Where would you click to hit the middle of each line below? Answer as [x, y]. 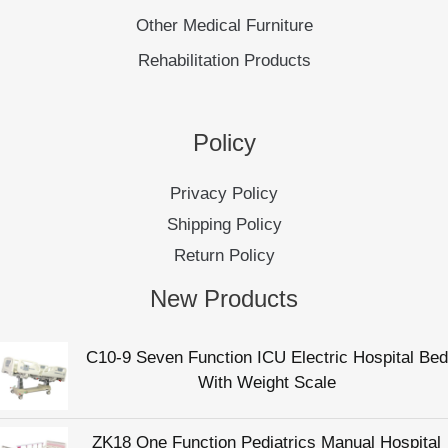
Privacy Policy [224, 194]
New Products [224, 299]
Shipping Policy [224, 225]
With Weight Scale [266, 382]
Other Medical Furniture [224, 25]
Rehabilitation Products [224, 60]
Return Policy [224, 256]
